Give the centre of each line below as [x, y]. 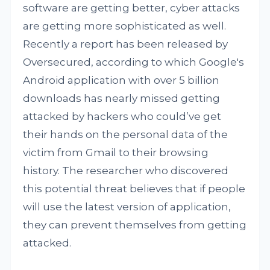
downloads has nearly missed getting [122, 98]
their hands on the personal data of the [126, 134]
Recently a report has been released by [126, 44]
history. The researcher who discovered [126, 171]
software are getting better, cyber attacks [132, 8]
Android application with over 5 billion [121, 80]
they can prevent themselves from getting [135, 225]
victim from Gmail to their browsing [116, 152]
